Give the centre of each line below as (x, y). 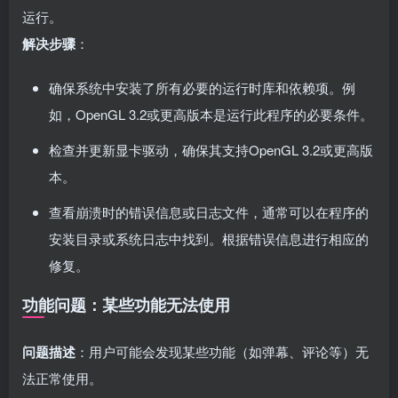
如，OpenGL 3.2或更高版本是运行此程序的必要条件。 (211, 114)
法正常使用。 (62, 378)
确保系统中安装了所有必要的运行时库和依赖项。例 (202, 88)
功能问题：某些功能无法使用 (126, 305)
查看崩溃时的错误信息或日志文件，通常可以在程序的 (209, 212)
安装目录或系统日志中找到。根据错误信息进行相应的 (209, 239)
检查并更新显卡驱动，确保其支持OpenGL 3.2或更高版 (211, 150)
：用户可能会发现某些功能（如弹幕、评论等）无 (222, 351)
